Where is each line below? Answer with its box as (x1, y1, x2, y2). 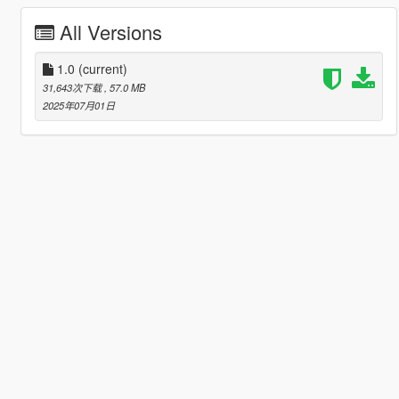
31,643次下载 (42, 79, 104, 94)
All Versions (59, 17, 162, 45)
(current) (77, 59, 127, 77)
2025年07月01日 (42, 97, 115, 112)
